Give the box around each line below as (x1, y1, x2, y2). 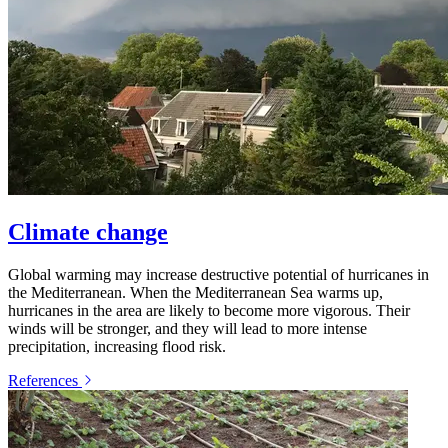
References (8, 371, 82, 389)
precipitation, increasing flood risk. (8, 337, 226, 355)
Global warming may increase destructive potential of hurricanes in (8, 265, 429, 283)
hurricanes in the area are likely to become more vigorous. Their (8, 301, 410, 319)
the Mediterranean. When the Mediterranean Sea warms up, (8, 283, 383, 301)
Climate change (8, 218, 168, 245)
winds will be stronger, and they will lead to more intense (8, 319, 367, 337)
